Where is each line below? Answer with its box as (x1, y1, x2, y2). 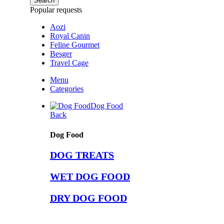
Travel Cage (50, 58, 88, 67)
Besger (50, 49, 72, 58)
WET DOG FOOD (50, 170, 130, 182)
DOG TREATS (50, 149, 114, 160)
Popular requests (30, 5, 82, 14)
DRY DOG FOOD (50, 192, 127, 203)
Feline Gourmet (50, 40, 99, 49)
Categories (50, 84, 83, 93)
